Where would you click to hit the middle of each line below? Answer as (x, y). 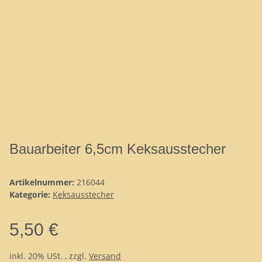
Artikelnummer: (43, 182)
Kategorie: (31, 194)
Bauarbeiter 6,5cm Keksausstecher (118, 149)
